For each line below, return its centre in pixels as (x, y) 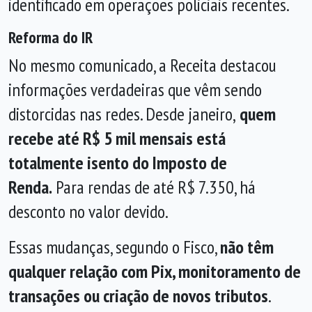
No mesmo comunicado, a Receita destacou (142, 65)
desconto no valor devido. (88, 211)
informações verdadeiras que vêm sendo (135, 89)
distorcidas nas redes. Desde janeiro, (122, 114)
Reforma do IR (50, 37)
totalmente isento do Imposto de (118, 163)
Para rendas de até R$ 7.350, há (154, 187)
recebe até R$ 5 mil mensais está (117, 138)
